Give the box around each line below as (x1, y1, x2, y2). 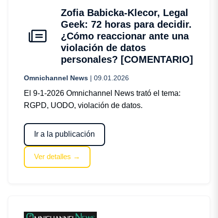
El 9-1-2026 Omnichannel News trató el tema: (24, 89, 181, 97)
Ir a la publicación (34, 130, 95, 139)
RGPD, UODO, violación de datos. (24, 101, 143, 109)
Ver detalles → (34, 152, 81, 161)
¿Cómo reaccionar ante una (61, 30, 189, 41)
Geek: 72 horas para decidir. (61, 18, 192, 30)
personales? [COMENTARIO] (61, 54, 193, 65)
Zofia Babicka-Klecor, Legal (61, 7, 188, 18)
